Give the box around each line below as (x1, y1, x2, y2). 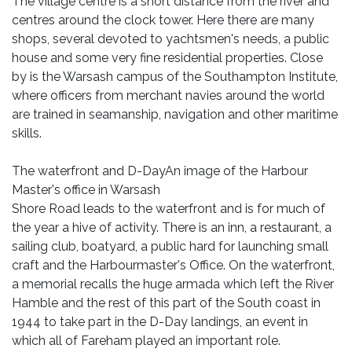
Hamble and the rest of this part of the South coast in (12, 295, 321, 310)
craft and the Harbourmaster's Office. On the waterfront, (12, 258, 335, 273)
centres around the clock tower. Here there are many (12, 13, 314, 27)
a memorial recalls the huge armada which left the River (12, 277, 334, 291)
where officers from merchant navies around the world (12, 88, 324, 103)
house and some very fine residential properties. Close (12, 50, 323, 65)
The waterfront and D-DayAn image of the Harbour (12, 163, 308, 178)
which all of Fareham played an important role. (12, 333, 280, 348)
